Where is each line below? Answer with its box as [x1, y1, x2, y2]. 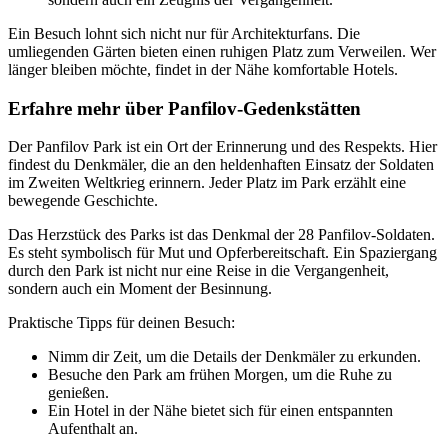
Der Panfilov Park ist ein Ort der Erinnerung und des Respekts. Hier [8, 138, 437, 156]
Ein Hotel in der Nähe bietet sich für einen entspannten [48, 402, 393, 420]
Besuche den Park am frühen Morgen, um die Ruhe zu [48, 366, 392, 384]
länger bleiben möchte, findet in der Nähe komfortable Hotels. [8, 60, 398, 78]
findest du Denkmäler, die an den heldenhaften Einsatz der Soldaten [8, 156, 434, 174]
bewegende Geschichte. [8, 192, 158, 210]
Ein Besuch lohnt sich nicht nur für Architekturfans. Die [8, 24, 360, 42]
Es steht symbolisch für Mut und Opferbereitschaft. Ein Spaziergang [8, 244, 437, 262]
